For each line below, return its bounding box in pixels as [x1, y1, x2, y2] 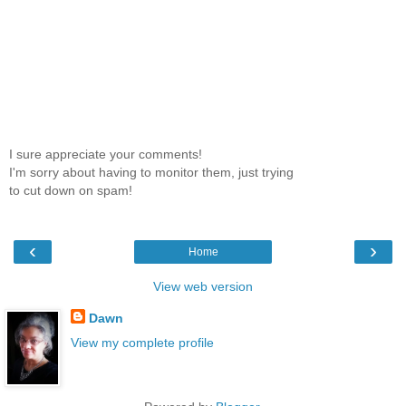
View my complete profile [70, 334, 214, 350]
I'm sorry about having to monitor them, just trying [9, 165, 294, 180]
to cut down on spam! [9, 183, 132, 198]
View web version [153, 278, 253, 294]
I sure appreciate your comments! [9, 147, 202, 162]
